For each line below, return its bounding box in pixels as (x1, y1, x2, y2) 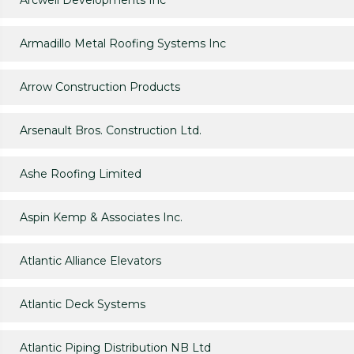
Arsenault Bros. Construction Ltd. (20, 123, 201, 138)
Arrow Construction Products (20, 80, 180, 95)
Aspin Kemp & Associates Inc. (20, 210, 183, 225)
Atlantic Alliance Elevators (20, 254, 161, 269)
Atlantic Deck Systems (20, 297, 145, 312)
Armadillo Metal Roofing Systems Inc (20, 36, 226, 51)
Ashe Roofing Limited (20, 167, 141, 182)
